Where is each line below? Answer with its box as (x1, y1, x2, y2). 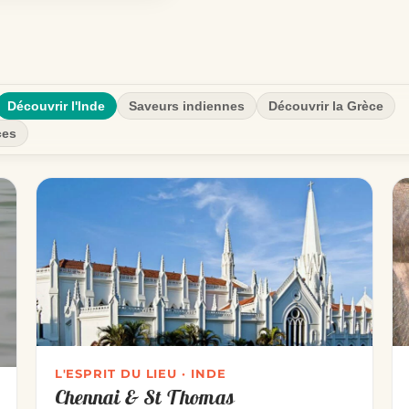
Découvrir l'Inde (7, 98, 105, 113)
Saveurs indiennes (129, 98, 245, 113)
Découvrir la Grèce (268, 98, 383, 113)
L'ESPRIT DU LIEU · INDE (54, 366, 226, 382)
